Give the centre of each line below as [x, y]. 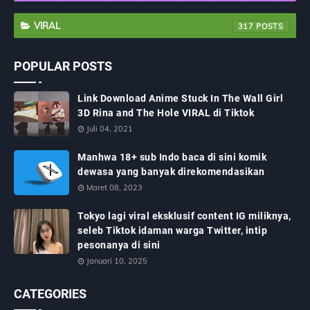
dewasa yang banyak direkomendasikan [171, 172]
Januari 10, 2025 [117, 261]
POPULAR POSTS [63, 66]
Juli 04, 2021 [110, 129]
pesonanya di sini [119, 245]
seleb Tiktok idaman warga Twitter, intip [172, 231]
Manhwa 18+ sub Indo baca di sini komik [172, 157]
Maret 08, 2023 [115, 188]
